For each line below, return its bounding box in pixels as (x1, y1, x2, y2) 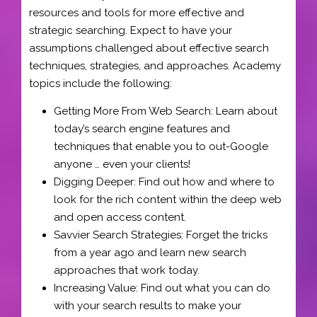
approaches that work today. (54, 263, 200, 277)
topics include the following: (29, 77, 172, 90)
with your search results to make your (54, 299, 241, 312)
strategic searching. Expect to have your (29, 24, 232, 37)
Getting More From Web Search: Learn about (54, 104, 277, 117)
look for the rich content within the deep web (54, 192, 282, 206)
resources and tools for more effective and (29, 6, 244, 19)
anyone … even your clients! (54, 157, 190, 171)
